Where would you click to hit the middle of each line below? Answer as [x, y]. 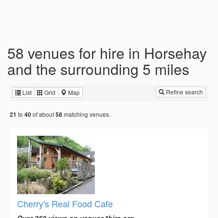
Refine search [184, 92]
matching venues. [86, 114]
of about [43, 114]
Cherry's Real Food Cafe [65, 204]
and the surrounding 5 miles [98, 69]
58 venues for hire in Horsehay [107, 53]
